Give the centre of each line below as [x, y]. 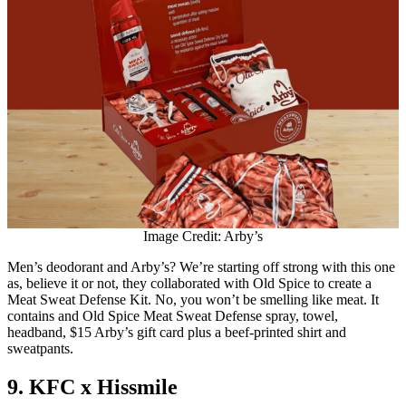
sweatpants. [42, 348]
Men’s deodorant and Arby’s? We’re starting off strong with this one [201, 266]
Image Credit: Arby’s [203, 236]
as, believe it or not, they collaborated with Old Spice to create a [189, 283]
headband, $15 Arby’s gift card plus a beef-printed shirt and [177, 332]
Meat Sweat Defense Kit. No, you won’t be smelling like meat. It [193, 299]
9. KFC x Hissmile [92, 387]
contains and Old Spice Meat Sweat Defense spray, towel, [173, 315]
